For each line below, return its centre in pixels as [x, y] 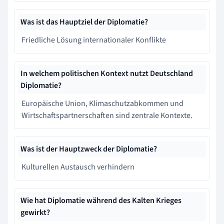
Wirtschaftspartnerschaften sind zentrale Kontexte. [107, 115]
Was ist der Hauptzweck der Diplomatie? [89, 149]
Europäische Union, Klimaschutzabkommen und [102, 103]
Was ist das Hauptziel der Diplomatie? [84, 22]
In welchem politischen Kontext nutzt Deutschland [107, 73]
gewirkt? [35, 212]
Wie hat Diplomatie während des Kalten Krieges [101, 200]
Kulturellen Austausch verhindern [78, 167]
